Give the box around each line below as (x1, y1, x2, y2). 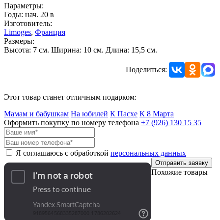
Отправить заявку (155, 159, 208, 166)
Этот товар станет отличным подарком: (4, 92, 137, 101)
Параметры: (4, 1, 44, 10)
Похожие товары (151, 167, 208, 176)
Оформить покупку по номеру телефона (4, 118, 141, 127)
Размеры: (4, 36, 34, 45)
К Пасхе (110, 109, 137, 118)
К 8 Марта (139, 109, 174, 118)
